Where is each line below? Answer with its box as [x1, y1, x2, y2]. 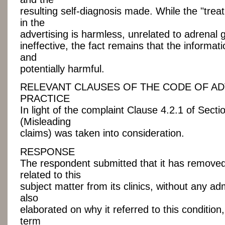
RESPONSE [20, 146, 75, 157]
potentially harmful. [20, 63, 104, 75]
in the [20, 17, 45, 29]
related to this [20, 169, 81, 180]
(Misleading [20, 116, 71, 128]
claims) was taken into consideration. [20, 128, 184, 139]
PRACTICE [20, 93, 70, 104]
